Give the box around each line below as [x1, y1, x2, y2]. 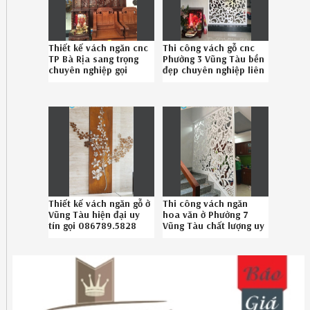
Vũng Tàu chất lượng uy [163, 219, 265, 232]
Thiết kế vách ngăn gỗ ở [48, 197, 151, 210]
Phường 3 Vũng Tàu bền [163, 52, 265, 65]
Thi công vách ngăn [163, 197, 248, 210]
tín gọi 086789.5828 [48, 219, 137, 232]
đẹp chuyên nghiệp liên [163, 63, 265, 76]
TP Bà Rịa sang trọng [48, 52, 139, 65]
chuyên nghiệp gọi [48, 63, 128, 76]
